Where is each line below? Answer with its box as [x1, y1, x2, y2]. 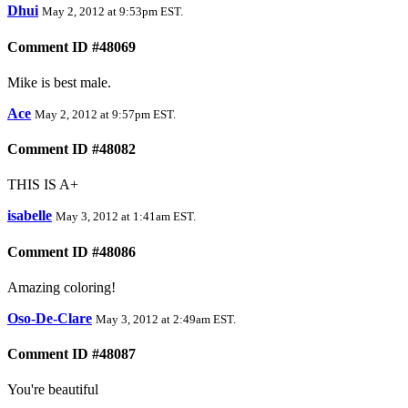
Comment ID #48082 [7, 141, 136, 158]
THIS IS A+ [7, 177, 78, 193]
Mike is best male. [7, 74, 111, 90]
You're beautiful [7, 382, 98, 398]
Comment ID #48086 [7, 243, 136, 260]
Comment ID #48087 [7, 346, 136, 362]
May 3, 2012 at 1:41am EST [56, 209, 193, 224]
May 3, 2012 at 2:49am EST [96, 311, 233, 326]
